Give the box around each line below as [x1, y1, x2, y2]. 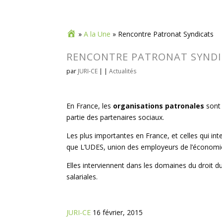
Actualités [109, 67, 137, 75]
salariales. [66, 172, 98, 181]
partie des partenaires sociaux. [66, 112, 165, 122]
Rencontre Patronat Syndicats [118, 29, 214, 39]
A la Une [84, 29, 111, 39]
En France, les [66, 101, 113, 111]
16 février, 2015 [93, 208, 143, 217]
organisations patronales [113, 101, 205, 111]
